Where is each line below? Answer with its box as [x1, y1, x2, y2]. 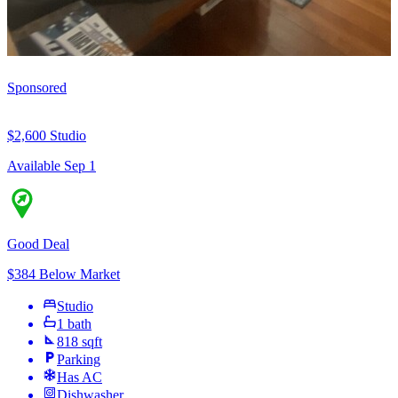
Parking [57, 352, 100, 368]
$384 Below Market [7, 267, 120, 283]
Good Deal [7, 236, 69, 252]
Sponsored [7, 80, 67, 96]
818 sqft [57, 334, 102, 350]
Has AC [57, 370, 102, 386]
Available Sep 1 [7, 158, 96, 174]
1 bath [57, 316, 92, 332]
